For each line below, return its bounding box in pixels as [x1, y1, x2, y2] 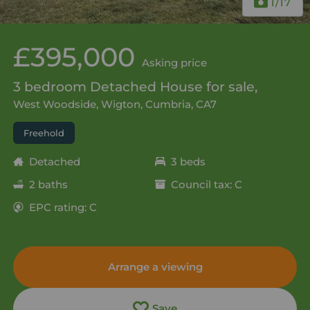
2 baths [28, 177, 68, 191]
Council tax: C [171, 177, 242, 191]
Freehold [23, 127, 64, 138]
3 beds [171, 154, 206, 168]
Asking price [141, 55, 207, 69]
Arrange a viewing [107, 259, 203, 273]
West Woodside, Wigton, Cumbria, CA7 [12, 97, 217, 111]
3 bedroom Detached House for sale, [12, 78, 257, 95]
